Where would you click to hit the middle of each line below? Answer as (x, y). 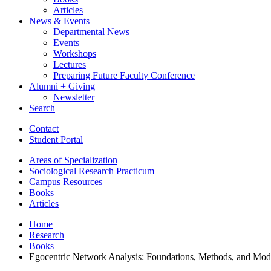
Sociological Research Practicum (92, 171)
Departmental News (91, 31)
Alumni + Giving (62, 86)
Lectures (70, 64)
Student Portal (56, 139)
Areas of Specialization (73, 160)
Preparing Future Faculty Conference (124, 75)
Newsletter (74, 97)
